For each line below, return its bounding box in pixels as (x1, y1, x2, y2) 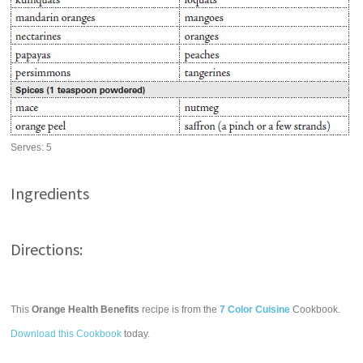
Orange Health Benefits (32, 304, 140, 315)
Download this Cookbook (11, 328, 122, 340)
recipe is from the (139, 304, 220, 315)
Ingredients (11, 183, 90, 203)
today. (122, 328, 151, 340)
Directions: (11, 239, 83, 259)
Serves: (11, 142, 47, 153)
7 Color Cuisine (220, 304, 291, 315)
